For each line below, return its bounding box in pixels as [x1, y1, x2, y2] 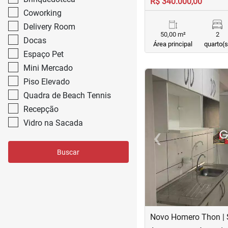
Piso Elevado [23, 77, 70, 87]
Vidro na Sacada [23, 118, 83, 128]
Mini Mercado [23, 63, 73, 73]
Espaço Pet [23, 49, 64, 59]
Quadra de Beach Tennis [23, 91, 111, 100]
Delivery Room [23, 22, 75, 32]
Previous [156, 137, 188, 148]
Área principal [153, 40, 193, 48]
